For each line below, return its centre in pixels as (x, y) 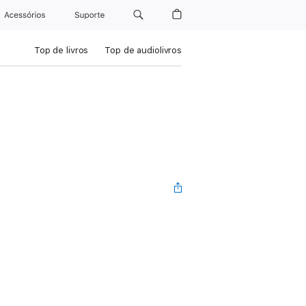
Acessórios (27, 15)
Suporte (90, 15)
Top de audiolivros (143, 50)
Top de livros (61, 50)
